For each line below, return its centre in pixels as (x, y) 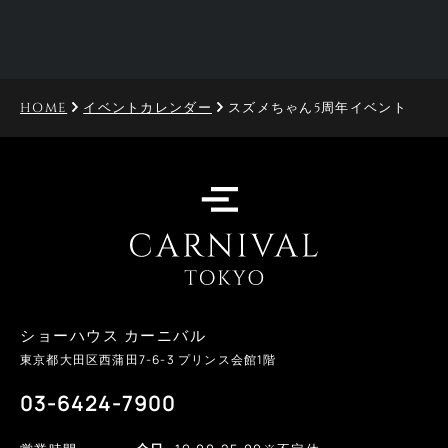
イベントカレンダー (147, 107)
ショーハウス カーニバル (113, 335)
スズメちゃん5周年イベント (317, 107)
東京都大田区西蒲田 (79, 359)
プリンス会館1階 (225, 359)
